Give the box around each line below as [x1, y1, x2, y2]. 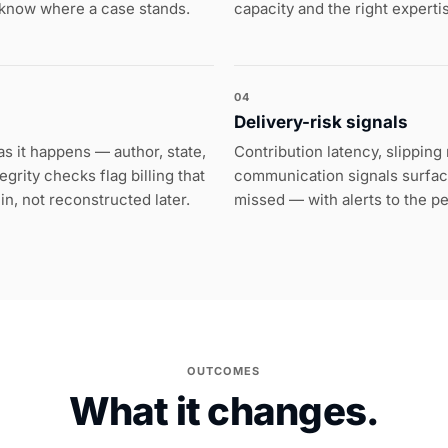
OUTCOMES [187, 364, 261, 378]
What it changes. [68, 388, 380, 434]
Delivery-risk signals [234, 112, 408, 132]
